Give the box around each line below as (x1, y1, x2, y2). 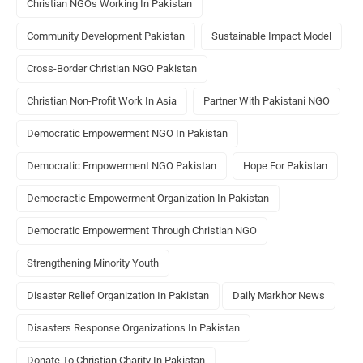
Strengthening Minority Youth (27, 257, 159, 270)
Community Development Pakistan (27, 30, 185, 43)
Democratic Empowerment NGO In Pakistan (27, 127, 228, 140)
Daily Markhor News (233, 289, 325, 302)
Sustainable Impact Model (211, 30, 331, 43)
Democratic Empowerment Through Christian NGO (27, 224, 257, 237)
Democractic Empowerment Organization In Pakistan (27, 192, 269, 205)
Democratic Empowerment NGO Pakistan (27, 160, 216, 173)
